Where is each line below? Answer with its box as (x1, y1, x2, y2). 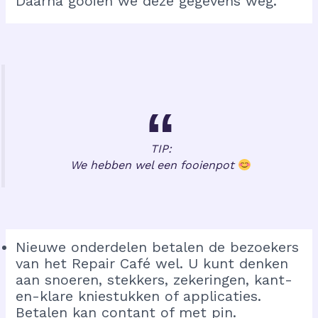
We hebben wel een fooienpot (70, 158, 238, 172)
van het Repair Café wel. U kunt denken (16, 255, 289, 273)
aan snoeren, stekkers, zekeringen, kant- (16, 271, 293, 289)
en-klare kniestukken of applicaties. (16, 287, 262, 305)
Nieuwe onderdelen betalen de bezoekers (16, 238, 300, 256)
